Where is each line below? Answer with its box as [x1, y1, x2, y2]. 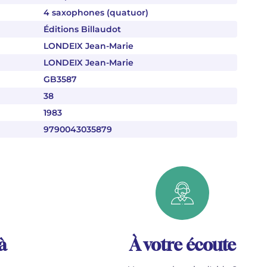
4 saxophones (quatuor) [44, 7, 148, 18]
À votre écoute [129, 235, 236, 254]
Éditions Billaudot [44, 24, 121, 35]
